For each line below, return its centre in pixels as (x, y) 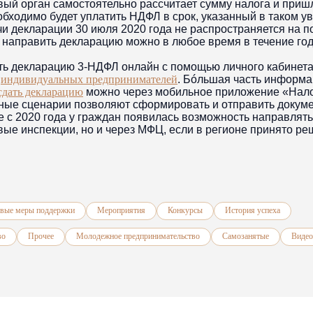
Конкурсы (185, 211)
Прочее (41, 236)
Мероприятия (121, 211)
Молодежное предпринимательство (138, 236)
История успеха (253, 211)
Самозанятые (246, 236)
